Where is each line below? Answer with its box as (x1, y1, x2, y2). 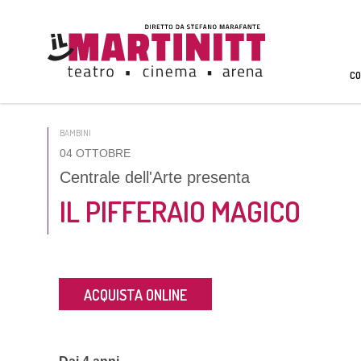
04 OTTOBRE (59, 146, 131, 160)
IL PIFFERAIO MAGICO (59, 193, 301, 230)
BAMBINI (59, 127, 91, 139)
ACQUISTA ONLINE (83, 285, 187, 304)
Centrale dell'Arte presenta (59, 168, 250, 187)
